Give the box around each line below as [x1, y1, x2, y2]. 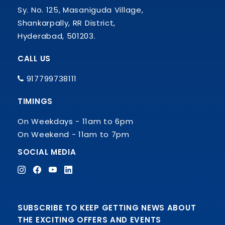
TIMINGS [18, 95, 53, 106]
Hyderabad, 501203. [18, 30, 96, 41]
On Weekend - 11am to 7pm [18, 129, 130, 140]
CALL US [18, 53, 51, 64]
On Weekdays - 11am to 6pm [18, 116, 134, 127]
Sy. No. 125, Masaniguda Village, [18, 4, 144, 15]
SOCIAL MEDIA [18, 146, 76, 157]
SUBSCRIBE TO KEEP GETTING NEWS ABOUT [18, 202, 196, 213]
